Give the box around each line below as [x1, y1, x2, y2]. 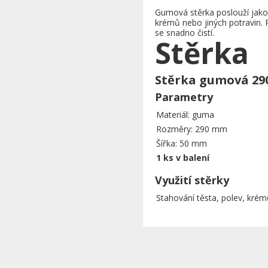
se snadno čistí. [155, 26, 214, 38]
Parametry [155, 89, 213, 104]
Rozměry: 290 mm [156, 123, 227, 135]
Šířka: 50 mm [156, 137, 207, 149]
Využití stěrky [155, 172, 229, 187]
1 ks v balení [156, 151, 209, 163]
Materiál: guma [156, 108, 214, 120]
